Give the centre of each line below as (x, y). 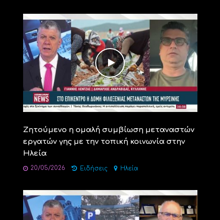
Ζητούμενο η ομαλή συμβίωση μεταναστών (109, 130)
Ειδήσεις (94, 168)
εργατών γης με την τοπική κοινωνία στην (104, 141)
